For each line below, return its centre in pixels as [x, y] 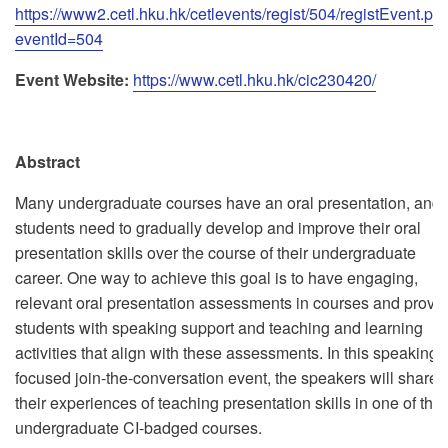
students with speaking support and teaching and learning [219, 327]
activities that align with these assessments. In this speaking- [229, 352]
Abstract [47, 161]
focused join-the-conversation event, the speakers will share [226, 377]
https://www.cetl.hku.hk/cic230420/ [254, 79]
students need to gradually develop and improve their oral [218, 227]
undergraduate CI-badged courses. [138, 427]
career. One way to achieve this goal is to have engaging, [216, 277]
